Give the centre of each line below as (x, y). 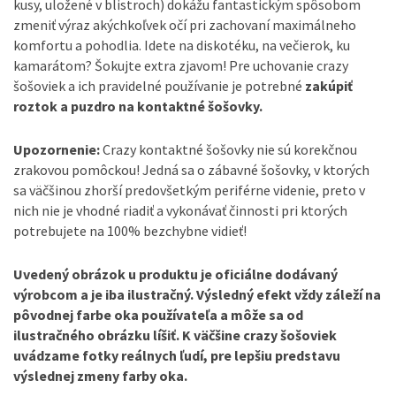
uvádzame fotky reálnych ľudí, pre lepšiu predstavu (177, 355)
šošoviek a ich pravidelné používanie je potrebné (159, 86)
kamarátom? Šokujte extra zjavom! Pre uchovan (158, 66)
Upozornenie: (57, 150)
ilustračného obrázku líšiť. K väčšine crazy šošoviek (175, 335)
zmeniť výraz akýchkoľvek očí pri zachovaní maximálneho (185, 25)
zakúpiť (329, 86)
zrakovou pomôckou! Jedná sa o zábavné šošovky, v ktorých (191, 170)
